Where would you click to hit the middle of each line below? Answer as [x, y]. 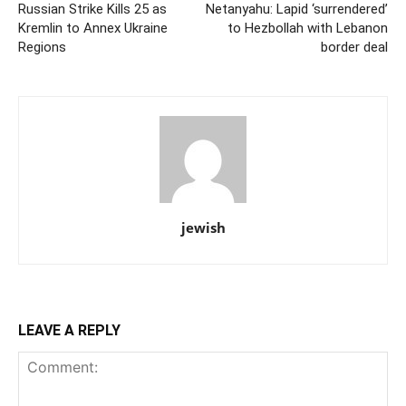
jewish [203, 227]
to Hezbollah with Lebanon [308, 28]
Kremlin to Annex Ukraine [93, 28]
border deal [354, 47]
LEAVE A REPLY [69, 330]
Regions [42, 47]
